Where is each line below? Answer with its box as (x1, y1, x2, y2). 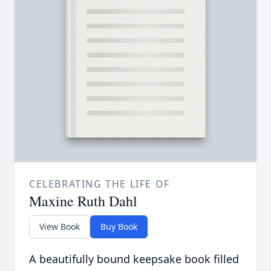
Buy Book (100, 221, 137, 233)
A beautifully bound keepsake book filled (29, 252, 239, 267)
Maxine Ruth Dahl (29, 191, 137, 211)
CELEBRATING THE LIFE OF (29, 177, 170, 191)
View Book (39, 221, 80, 233)
